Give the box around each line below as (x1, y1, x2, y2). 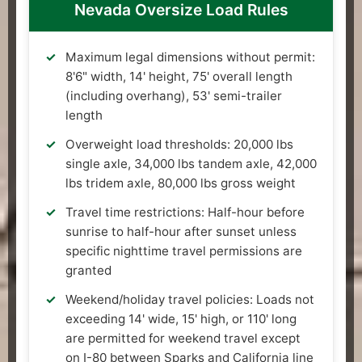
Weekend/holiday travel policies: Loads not (65, 291, 314, 307)
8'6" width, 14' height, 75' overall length (65, 68, 293, 84)
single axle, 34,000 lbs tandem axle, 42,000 (65, 155, 317, 171)
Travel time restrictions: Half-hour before (65, 204, 305, 220)
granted (65, 262, 112, 278)
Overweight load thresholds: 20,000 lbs (65, 136, 293, 152)
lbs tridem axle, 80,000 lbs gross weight (65, 175, 296, 191)
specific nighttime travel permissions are (65, 242, 302, 259)
